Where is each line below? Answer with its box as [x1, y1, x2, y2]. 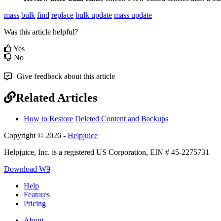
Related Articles [16, 91, 97, 104]
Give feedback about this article [17, 72, 115, 80]
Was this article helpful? [4, 27, 78, 36]
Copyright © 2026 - [4, 131, 68, 140]
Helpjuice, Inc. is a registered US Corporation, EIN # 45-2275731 [4, 147, 209, 156]
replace [51, 10, 74, 19]
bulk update [75, 10, 112, 19]
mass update [114, 10, 152, 19]
